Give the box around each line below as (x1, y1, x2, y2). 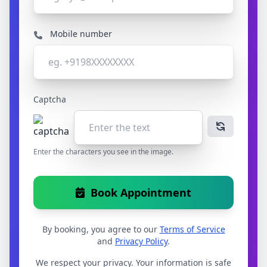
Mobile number (50, 28, 112, 40)
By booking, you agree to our (42, 223, 160, 235)
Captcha (33, 94, 66, 105)
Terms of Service (159, 223, 225, 235)
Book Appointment (91, 185, 192, 200)
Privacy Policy (115, 235, 167, 247)
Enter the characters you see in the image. (33, 147, 173, 157)
